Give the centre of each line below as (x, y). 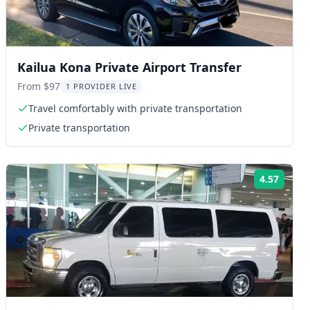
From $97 (39, 86)
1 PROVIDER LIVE (102, 86)
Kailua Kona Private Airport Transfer (129, 67)
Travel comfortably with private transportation (135, 108)
